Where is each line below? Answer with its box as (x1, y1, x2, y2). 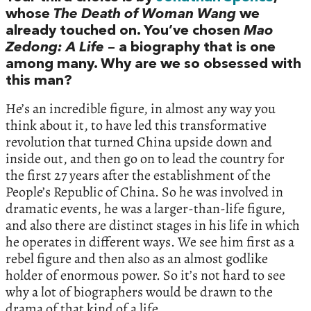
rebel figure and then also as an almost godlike (6, 249, 268, 268)
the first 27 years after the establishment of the (6, 165, 271, 185)
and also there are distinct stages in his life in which (6, 215, 300, 235)
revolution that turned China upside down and (6, 132, 272, 151)
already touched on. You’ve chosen (6, 24, 244, 38)
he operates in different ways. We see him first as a (6, 232, 294, 251)
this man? (6, 74, 72, 88)
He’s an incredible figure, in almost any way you (6, 99, 276, 118)
